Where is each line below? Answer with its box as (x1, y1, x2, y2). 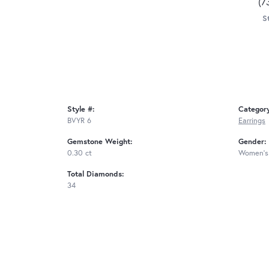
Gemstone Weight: (67, 136, 133, 147)
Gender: (238, 136, 267, 147)
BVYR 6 (67, 115, 91, 126)
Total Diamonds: (67, 169, 124, 180)
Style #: (67, 104, 95, 115)
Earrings (238, 115, 265, 126)
